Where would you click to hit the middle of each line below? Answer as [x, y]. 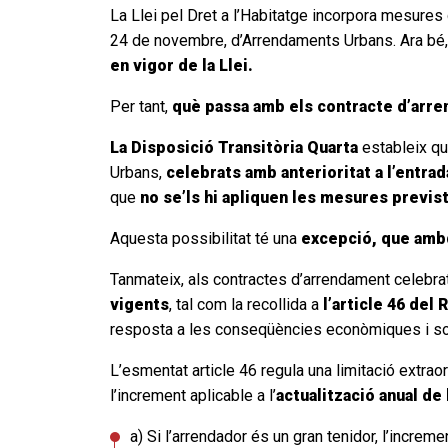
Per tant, [141, 107]
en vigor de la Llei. [181, 66]
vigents [139, 305]
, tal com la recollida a [246, 305]
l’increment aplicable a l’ [193, 396]
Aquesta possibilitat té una [203, 239]
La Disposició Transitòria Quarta [234, 148]
